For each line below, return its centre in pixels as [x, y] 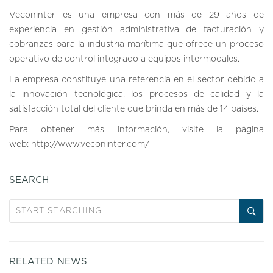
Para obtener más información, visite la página [136, 130]
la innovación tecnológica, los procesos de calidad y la [136, 94]
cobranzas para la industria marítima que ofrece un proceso [136, 44]
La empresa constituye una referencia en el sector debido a [136, 80]
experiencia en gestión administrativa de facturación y [136, 30]
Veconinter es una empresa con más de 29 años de [136, 15]
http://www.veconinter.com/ [90, 144]
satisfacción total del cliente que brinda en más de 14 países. [134, 109]
